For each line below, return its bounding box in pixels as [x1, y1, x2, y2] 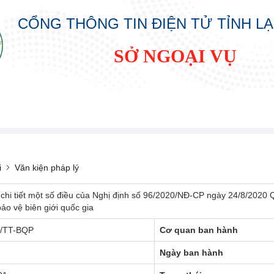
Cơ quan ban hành [160, 224, 238, 235]
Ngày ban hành [160, 247, 223, 257]
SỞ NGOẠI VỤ [113, 46, 237, 66]
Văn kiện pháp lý [15, 162, 79, 172]
